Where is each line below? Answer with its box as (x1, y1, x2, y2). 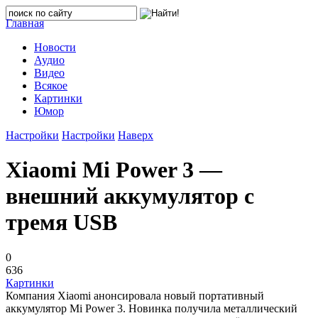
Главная (6, 17, 44, 29)
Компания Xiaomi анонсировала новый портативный (6, 289, 264, 302)
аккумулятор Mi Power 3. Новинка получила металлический (6, 302, 297, 314)
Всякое (34, 79, 67, 92)
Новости (34, 41, 76, 53)
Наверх (118, 129, 153, 141)
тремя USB (6, 209, 117, 236)
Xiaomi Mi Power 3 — (6, 157, 222, 183)
